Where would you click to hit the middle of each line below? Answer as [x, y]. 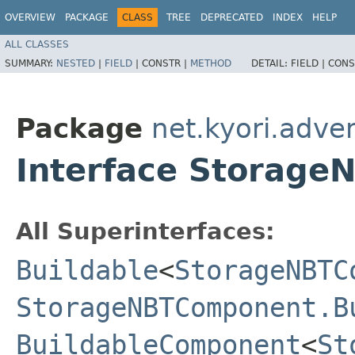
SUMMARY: [31, 63]
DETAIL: [271, 63]
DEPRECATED [232, 17]
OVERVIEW [30, 17]
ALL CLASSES [37, 44]
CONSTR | [166, 63]
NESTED [76, 63]
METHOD [211, 63]
